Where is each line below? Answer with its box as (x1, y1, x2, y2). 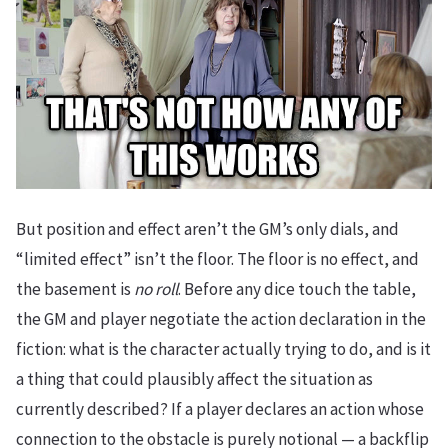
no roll (134, 277, 178, 300)
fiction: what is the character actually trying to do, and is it (16, 337, 431, 360)
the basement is (16, 277, 134, 300)
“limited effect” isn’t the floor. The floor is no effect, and (16, 247, 419, 270)
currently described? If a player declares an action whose (16, 397, 424, 420)
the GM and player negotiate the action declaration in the (16, 307, 426, 330)
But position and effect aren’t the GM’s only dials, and (16, 217, 399, 240)
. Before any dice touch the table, (178, 277, 416, 300)
